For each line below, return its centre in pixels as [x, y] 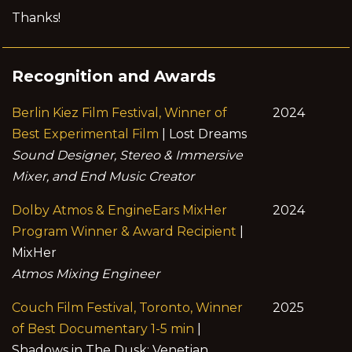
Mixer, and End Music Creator [103, 176]
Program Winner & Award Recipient [124, 231]
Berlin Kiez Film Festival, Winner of [119, 113]
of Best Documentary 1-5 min [103, 329]
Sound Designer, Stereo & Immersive [127, 155]
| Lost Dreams [203, 134]
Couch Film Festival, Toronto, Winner [127, 308]
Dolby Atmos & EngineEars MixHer [119, 210]
